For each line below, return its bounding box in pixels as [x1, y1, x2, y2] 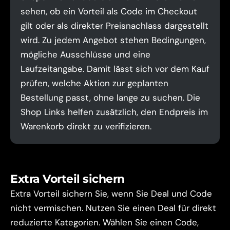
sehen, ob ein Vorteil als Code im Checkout [21, 6, 197, 17]
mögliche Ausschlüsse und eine [21, 49, 150, 60]
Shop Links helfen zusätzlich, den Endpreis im [21, 106, 208, 118]
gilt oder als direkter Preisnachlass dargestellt [21, 20, 208, 31]
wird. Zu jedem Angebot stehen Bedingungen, [21, 34, 206, 46]
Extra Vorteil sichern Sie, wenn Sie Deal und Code [10, 188, 212, 199]
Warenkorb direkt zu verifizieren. [21, 121, 151, 132]
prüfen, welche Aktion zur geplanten [21, 78, 168, 89]
